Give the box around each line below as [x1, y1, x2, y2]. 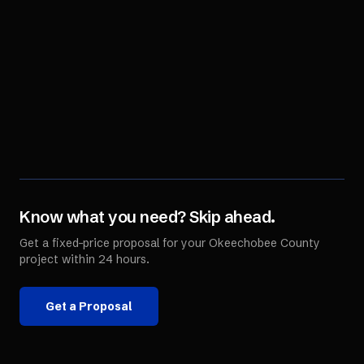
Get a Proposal [45, 299, 132, 314]
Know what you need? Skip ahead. [19, 206, 275, 227]
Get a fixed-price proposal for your [19, 236, 209, 250]
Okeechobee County [209, 236, 320, 250]
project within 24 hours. [19, 252, 149, 266]
